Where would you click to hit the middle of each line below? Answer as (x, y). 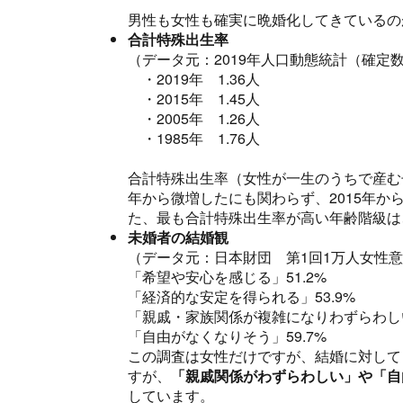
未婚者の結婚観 (178, 237)
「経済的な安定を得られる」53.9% (242, 297)
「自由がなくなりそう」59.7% (227, 336)
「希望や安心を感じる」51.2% (227, 277)
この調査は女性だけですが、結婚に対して (264, 356)
